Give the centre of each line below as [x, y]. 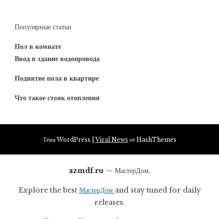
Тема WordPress [67, 139]
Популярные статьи [43, 27]
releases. [109, 202]
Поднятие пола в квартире [57, 78]
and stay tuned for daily [158, 190]
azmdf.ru [87, 170]
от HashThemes [152, 139]
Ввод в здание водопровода [57, 58]
